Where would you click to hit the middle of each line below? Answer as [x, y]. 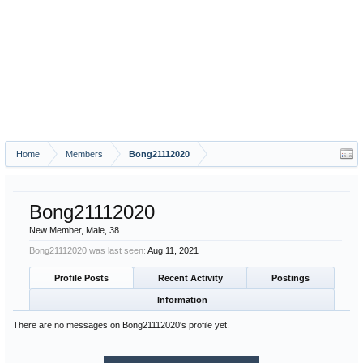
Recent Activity [190, 278]
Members [84, 154]
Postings [291, 278]
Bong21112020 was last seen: [88, 250]
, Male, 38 [100, 230]
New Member [55, 230]
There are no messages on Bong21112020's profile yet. [121, 325]
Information [182, 300]
